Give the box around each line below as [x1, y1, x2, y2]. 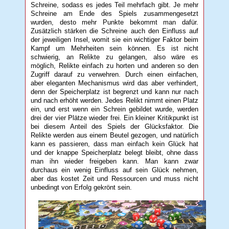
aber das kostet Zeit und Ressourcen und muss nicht [31, 174, 198, 182]
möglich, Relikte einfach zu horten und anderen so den [31, 61, 198, 70]
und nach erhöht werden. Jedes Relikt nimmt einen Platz [31, 96, 198, 104]
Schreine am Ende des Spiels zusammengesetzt [31, 9, 198, 17]
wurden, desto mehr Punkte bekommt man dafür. [31, 18, 198, 26]
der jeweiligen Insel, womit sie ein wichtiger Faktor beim [31, 35, 198, 43]
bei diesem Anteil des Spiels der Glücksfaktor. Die [31, 122, 198, 130]
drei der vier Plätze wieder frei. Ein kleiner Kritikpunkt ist [31, 113, 198, 122]
